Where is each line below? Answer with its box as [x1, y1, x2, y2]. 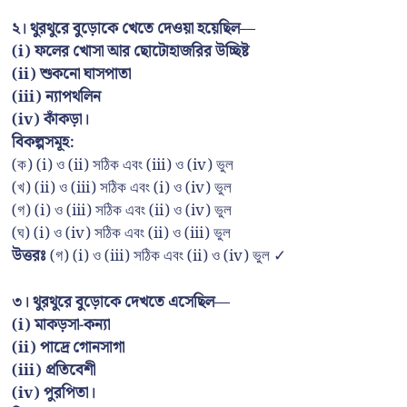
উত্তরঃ [12, 243, 46, 270]
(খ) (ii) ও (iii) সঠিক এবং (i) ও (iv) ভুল [12, 175, 232, 202]
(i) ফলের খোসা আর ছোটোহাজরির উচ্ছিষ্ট [12, 39, 249, 65]
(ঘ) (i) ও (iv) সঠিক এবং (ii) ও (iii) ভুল [12, 221, 231, 247]
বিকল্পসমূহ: [12, 130, 74, 156]
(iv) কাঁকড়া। [12, 107, 89, 134]
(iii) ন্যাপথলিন [12, 84, 101, 111]
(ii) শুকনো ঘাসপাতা [12, 62, 131, 88]
